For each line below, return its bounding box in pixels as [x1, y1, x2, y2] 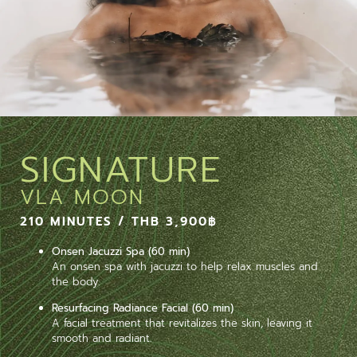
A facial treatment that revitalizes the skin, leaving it [52, 316, 312, 331]
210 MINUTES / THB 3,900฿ [20, 212, 218, 230]
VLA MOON [20, 182, 144, 213]
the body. [52, 273, 100, 289]
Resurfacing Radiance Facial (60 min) [52, 300, 233, 316]
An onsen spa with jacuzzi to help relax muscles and [52, 258, 318, 274]
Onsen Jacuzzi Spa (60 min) [52, 243, 190, 259]
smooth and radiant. [52, 331, 151, 347]
